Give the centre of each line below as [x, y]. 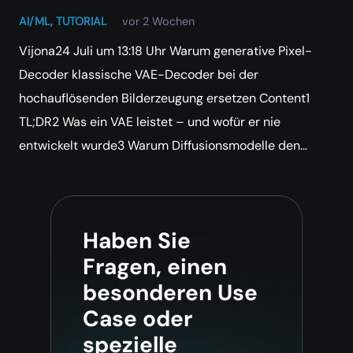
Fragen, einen [155, 267]
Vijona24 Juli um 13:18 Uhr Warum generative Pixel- [165, 51]
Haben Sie [137, 241]
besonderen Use [170, 293]
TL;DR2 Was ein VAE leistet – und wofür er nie [150, 122]
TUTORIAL [82, 22]
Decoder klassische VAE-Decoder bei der [139, 75]
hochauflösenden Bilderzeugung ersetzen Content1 [164, 98]
